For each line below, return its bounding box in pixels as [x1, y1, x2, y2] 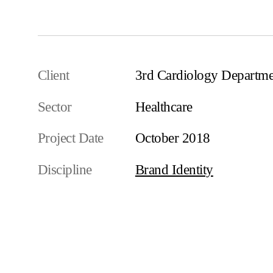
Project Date [37, 130, 104, 146]
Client [37, 68, 69, 83]
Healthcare [135, 99, 193, 115]
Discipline [37, 162, 92, 178]
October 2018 [135, 130, 210, 146]
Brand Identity [135, 162, 213, 178]
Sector [37, 99, 72, 115]
